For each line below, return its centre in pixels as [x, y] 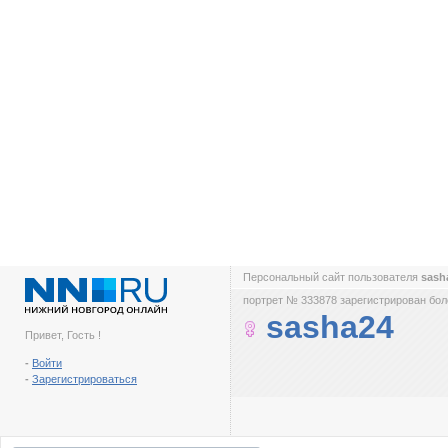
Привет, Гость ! [63, 335]
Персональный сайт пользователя [332, 277]
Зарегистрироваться [84, 379]
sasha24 [330, 327]
